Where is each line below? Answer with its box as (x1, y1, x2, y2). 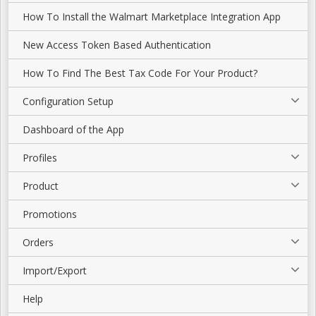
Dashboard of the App (23, 123, 124, 136)
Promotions (23, 207, 77, 221)
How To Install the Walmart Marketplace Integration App (23, 10, 281, 23)
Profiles (23, 151, 57, 164)
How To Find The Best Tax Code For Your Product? (23, 66, 257, 80)
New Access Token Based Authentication (23, 38, 211, 51)
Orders (23, 236, 54, 249)
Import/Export (23, 264, 87, 277)
